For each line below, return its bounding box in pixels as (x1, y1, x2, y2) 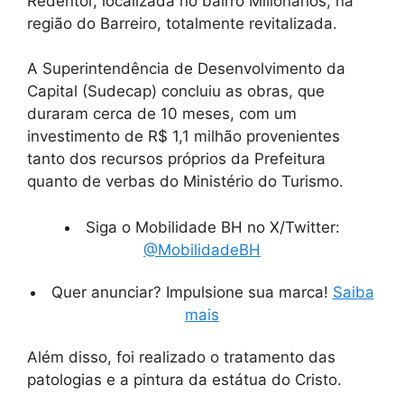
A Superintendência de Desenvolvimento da (27, 60, 345, 78)
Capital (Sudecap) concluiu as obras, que (27, 82, 325, 101)
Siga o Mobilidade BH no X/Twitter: (85, 217, 340, 236)
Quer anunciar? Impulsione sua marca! (50, 282, 333, 301)
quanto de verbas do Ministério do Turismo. (27, 172, 344, 191)
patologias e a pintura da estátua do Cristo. (27, 370, 342, 389)
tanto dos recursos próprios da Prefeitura (27, 150, 326, 169)
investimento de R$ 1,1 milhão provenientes (27, 127, 340, 146)
